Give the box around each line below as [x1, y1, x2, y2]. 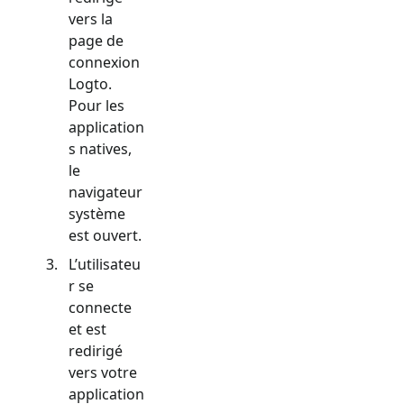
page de [69, 30, 124, 50]
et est [69, 318, 106, 339]
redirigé [69, 340, 123, 361]
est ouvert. [69, 225, 142, 245]
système [69, 203, 125, 224]
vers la [69, 8, 113, 29]
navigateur [69, 181, 142, 202]
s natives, [69, 138, 132, 159]
